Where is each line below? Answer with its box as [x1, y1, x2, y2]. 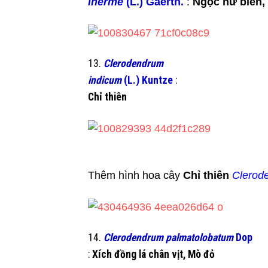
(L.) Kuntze [124, 74, 175, 87]
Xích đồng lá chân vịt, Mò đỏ [92, 248, 215, 260]
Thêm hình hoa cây [88, 169, 183, 182]
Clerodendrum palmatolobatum [103, 231, 236, 243]
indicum [88, 74, 124, 87]
